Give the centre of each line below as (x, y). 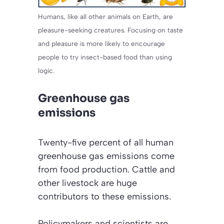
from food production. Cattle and (106, 170)
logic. (46, 71)
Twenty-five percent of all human (106, 143)
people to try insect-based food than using (105, 57)
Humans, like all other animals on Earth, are (105, 17)
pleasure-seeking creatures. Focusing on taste (110, 30)
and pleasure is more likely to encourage (101, 44)
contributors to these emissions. (104, 197)
